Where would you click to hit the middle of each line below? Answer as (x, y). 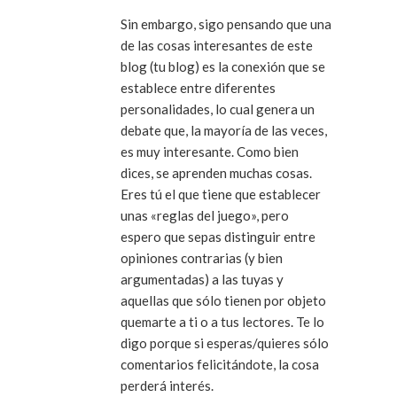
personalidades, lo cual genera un (218, 109)
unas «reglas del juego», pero (205, 216)
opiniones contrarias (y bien (202, 258)
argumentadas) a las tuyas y (202, 280)
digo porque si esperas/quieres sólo (225, 343)
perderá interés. (167, 386)
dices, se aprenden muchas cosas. (216, 173)
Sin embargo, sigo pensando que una (226, 24)
